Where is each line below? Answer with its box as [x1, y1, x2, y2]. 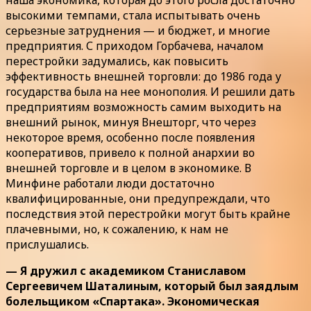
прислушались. [6, 236, 89, 252]
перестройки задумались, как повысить [6, 53, 228, 69]
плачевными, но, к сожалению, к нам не [6, 221, 228, 237]
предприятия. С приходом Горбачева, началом [6, 37, 264, 53]
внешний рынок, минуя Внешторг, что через [6, 114, 256, 130]
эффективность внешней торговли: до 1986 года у [6, 68, 281, 84]
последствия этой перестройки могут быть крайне [6, 205, 290, 221]
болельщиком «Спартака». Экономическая [6, 293, 260, 309]
